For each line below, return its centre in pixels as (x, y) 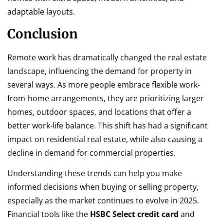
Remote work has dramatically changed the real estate (107, 58)
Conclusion (43, 34)
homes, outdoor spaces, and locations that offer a (99, 112)
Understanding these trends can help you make (95, 173)
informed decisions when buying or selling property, (103, 187)
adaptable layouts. (41, 11)
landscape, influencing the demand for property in (100, 71)
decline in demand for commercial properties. (91, 153)
